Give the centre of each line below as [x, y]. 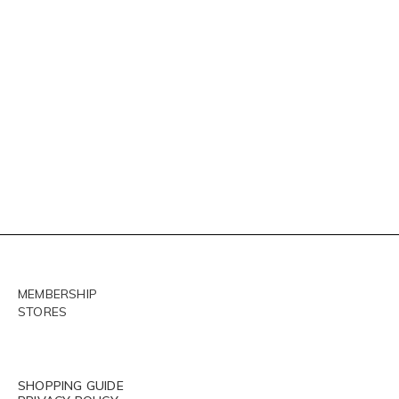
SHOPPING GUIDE [71, 386]
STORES [43, 312]
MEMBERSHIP [57, 294]
